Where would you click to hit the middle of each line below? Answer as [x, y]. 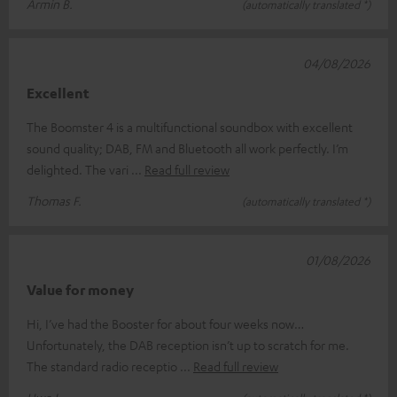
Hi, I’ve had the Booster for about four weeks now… [165, 323]
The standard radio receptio [103, 366]
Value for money [80, 289]
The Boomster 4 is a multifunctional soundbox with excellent [190, 126]
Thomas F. [54, 200]
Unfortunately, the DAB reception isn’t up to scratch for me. [188, 344]
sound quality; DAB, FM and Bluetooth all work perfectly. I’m [187, 148]
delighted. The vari [79, 169]
